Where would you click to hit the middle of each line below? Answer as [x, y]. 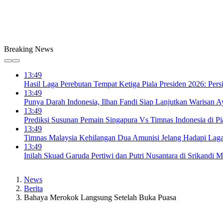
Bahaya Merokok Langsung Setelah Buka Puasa [100, 197]
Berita [33, 188]
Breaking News [29, 49]
